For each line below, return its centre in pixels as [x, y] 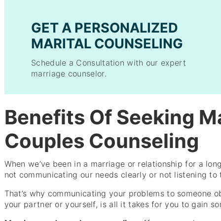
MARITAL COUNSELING [107, 43]
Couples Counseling [101, 141]
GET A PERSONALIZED [105, 28]
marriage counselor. [69, 74]
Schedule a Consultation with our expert [109, 63]
